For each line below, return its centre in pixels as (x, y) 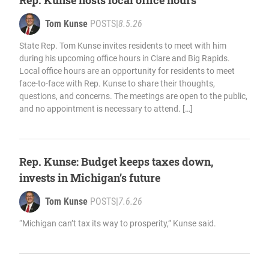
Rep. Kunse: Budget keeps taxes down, (116, 162)
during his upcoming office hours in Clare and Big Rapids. (125, 59)
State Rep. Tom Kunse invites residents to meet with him (123, 46)
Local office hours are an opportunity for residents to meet (127, 71)
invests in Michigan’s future (90, 178)
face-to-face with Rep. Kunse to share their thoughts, (117, 84)
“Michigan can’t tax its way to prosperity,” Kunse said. (118, 224)
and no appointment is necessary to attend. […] (106, 109)
